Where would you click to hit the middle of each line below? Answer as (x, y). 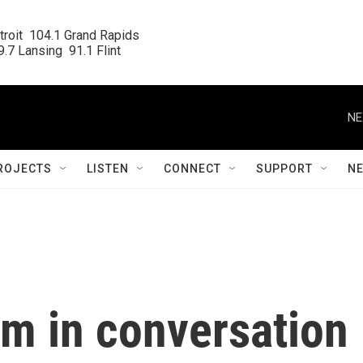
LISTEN (108, 169)
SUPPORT (284, 169)
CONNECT (192, 169)
